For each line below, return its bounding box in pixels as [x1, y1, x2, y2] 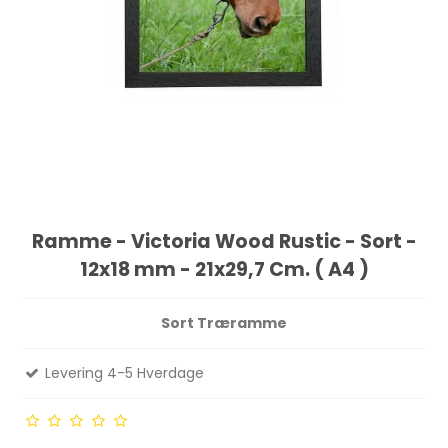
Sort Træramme [161, 313, 287, 334]
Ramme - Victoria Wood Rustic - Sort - [31, 228, 417, 256]
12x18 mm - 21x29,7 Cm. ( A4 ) [79, 256, 369, 284]
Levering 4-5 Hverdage [41, 363, 205, 384]
